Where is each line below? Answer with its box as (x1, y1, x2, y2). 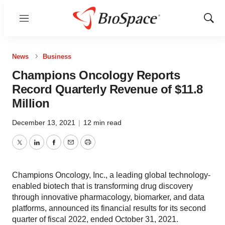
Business (43, 53, 71, 60)
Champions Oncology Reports (12, 68, 180, 82)
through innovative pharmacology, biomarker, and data (12, 193, 204, 201)
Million (12, 96, 50, 110)
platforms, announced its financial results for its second (12, 204, 206, 212)
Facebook (53, 144, 89, 153)
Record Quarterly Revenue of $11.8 (12, 82, 203, 96)
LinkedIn (36, 144, 67, 153)
